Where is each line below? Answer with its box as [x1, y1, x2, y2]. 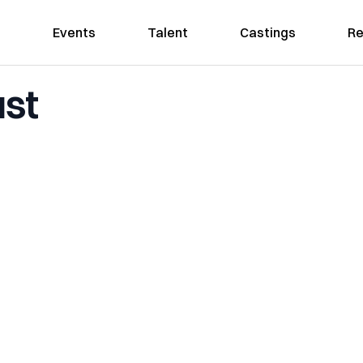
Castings [239, 24, 296, 41]
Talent [147, 24, 188, 41]
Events [52, 24, 96, 41]
